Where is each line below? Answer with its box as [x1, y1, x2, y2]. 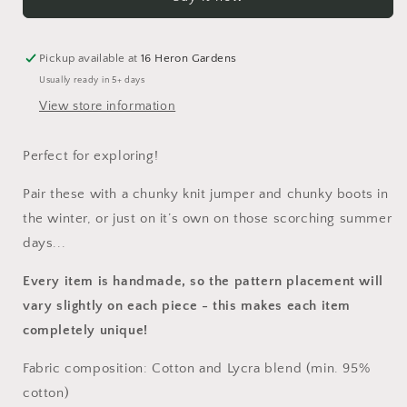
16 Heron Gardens [141, 52, 237, 65]
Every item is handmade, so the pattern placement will [23, 273, 383, 289]
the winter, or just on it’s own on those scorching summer [23, 211, 392, 226]
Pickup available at [39, 52, 142, 65]
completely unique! [23, 323, 148, 338]
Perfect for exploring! [23, 148, 159, 164]
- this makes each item [197, 298, 352, 313]
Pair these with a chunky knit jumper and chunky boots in [23, 186, 389, 202]
